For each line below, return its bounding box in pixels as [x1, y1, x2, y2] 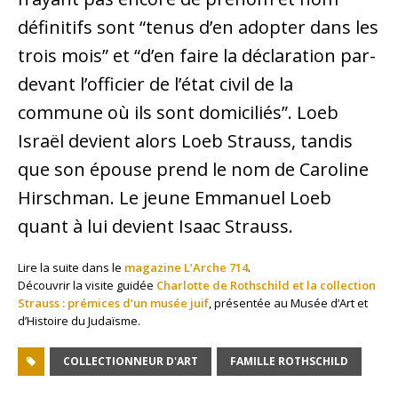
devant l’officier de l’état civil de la [18, 72, 293, 97]
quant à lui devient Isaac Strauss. [18, 214, 293, 239]
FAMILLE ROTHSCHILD [230, 354, 348, 370]
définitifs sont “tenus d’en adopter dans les [18, 15, 378, 40]
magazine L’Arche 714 [124, 259, 248, 276]
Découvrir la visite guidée [18, 277, 156, 294]
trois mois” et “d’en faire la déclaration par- [18, 44, 376, 68]
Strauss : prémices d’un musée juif [18, 295, 209, 312]
